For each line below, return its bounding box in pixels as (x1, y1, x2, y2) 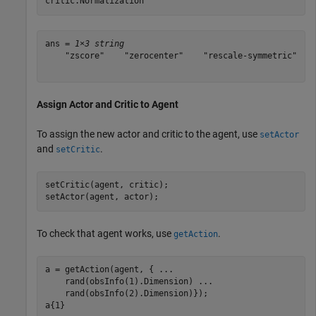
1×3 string (74, 39, 124, 49)
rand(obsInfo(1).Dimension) (44, 276, 198, 287)
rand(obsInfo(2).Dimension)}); (44, 288, 208, 299)
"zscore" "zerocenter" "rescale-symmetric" (44, 51, 297, 61)
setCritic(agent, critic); (44, 180, 169, 190)
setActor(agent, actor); (44, 192, 159, 202)
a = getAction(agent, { (44, 265, 159, 275)
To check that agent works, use (37, 227, 174, 239)
